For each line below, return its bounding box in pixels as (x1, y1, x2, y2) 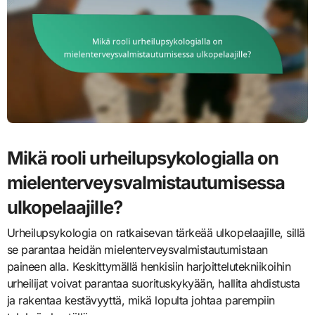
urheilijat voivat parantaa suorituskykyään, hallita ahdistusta (6, 276, 300, 290)
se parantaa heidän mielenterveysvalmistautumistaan (6, 242, 268, 257)
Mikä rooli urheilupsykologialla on (6, 147, 279, 169)
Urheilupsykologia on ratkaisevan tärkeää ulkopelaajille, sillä (6, 225, 305, 240)
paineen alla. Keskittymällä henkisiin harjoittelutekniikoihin (6, 259, 291, 274)
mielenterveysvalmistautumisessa (6, 172, 285, 194)
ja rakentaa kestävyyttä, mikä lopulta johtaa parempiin (6, 292, 275, 307)
